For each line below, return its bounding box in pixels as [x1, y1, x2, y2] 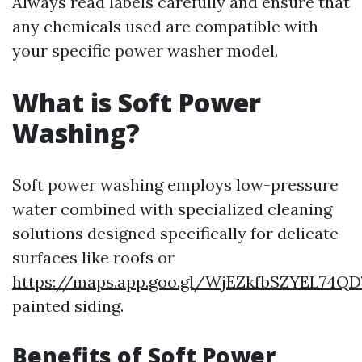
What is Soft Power [12, 85, 261, 120]
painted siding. [12, 296, 124, 316]
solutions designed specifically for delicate [12, 223, 339, 243]
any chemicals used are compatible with [12, 16, 318, 36]
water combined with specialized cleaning [12, 199, 332, 219]
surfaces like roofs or [12, 247, 175, 267]
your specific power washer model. [12, 40, 278, 61]
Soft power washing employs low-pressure [12, 175, 339, 195]
